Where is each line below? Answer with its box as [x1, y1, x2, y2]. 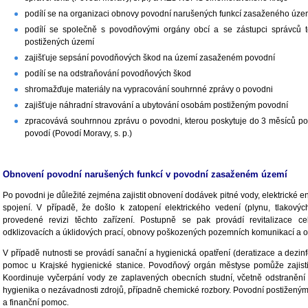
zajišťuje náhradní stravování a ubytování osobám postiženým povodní [25, 100, 288, 110]
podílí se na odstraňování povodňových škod [25, 68, 191, 78]
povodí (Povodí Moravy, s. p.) [25, 128, 132, 138]
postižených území [25, 36, 94, 47]
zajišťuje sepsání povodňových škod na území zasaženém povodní [25, 52, 275, 63]
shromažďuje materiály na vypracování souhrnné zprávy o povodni [25, 84, 273, 94]
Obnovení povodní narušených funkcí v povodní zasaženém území [3, 169, 287, 180]
